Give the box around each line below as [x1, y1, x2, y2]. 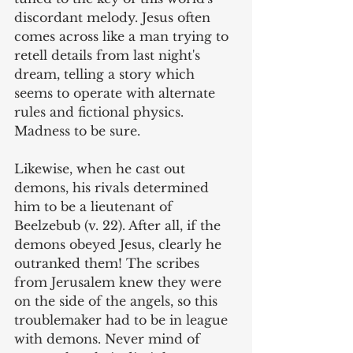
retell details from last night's [14, 47, 204, 64]
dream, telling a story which [14, 66, 199, 83]
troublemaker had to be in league [14, 312, 232, 329]
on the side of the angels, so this [14, 293, 221, 310]
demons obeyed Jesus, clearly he [14, 236, 225, 253]
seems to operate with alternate [14, 85, 219, 102]
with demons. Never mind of [14, 331, 204, 347]
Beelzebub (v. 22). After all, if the [14, 217, 225, 234]
